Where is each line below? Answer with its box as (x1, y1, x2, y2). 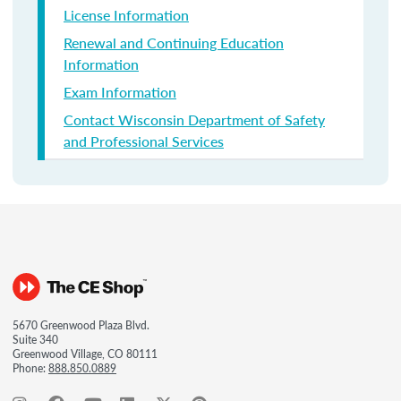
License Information (64, 4, 189, 25)
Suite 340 (13, 332, 58, 347)
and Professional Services (64, 131, 224, 151)
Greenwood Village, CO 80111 (13, 346, 158, 362)
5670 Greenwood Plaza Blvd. (13, 318, 149, 333)
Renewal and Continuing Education (64, 32, 284, 53)
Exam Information (64, 81, 176, 102)
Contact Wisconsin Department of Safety (64, 109, 325, 130)
